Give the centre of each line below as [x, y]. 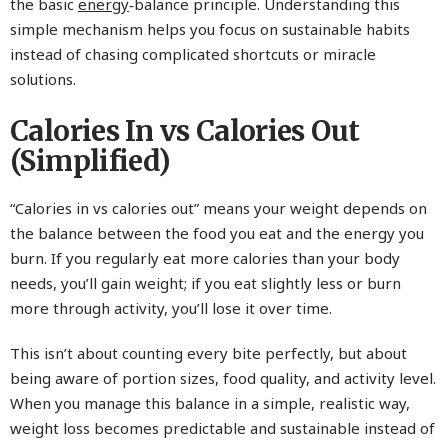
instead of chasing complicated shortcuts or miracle [193, 53]
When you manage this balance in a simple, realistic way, [210, 402]
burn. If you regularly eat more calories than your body [205, 257]
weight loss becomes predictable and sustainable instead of [222, 427]
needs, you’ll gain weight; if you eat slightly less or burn [205, 282]
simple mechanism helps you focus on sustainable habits [210, 28]
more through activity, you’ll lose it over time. [171, 307]
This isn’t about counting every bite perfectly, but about [208, 352]
